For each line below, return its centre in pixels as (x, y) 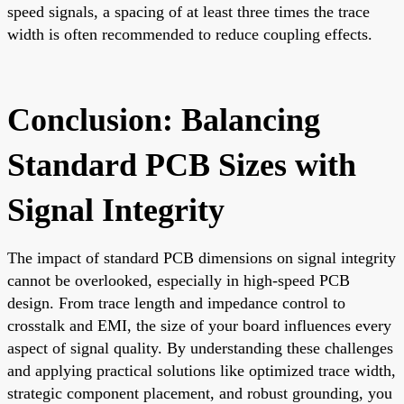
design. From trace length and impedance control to (176, 303)
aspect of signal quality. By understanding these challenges (200, 348)
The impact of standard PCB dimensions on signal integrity (202, 257)
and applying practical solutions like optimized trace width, (202, 370)
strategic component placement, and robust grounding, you (200, 393)
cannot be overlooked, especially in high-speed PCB (179, 280)
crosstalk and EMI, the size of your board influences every (199, 325)
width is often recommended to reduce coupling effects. (190, 34)
